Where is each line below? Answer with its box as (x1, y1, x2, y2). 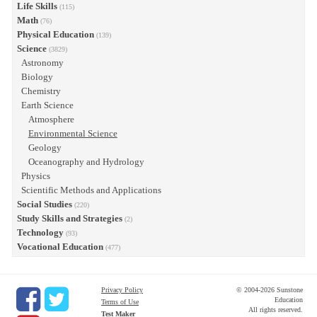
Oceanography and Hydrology (28, 156, 144, 167)
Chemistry (21, 86, 61, 96)
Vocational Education (16, 241, 103, 252)
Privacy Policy (101, 286, 143, 294)
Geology (28, 142, 62, 153)
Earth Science (21, 100, 74, 110)
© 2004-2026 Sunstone (236, 286, 303, 294)
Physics (21, 171, 50, 181)
